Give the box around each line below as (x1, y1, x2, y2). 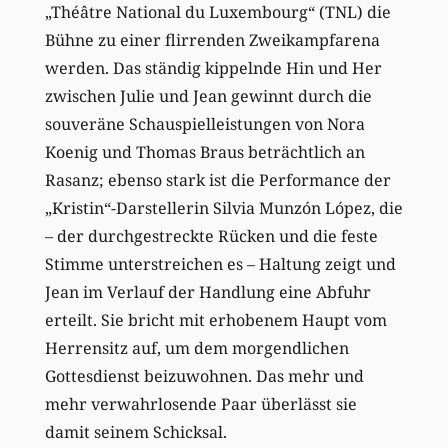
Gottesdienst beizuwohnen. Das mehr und (44, 364, 364, 387)
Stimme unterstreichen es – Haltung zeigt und (44, 252, 396, 275)
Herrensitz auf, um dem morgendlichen (44, 336, 349, 359)
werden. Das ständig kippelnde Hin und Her (44, 56, 382, 79)
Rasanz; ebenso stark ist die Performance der (44, 168, 391, 191)
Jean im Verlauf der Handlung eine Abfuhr (44, 280, 371, 303)
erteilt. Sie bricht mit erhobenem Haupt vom (44, 308, 387, 331)
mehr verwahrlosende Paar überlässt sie (44, 392, 357, 415)
